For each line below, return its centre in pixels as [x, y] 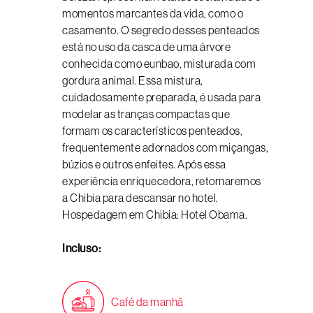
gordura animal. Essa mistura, [133, 80]
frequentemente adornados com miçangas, [165, 147]
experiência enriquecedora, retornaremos [162, 181]
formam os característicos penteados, [152, 131]
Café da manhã [147, 302]
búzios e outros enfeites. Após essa [144, 164]
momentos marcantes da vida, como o [153, 13]
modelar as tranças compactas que [146, 114]
